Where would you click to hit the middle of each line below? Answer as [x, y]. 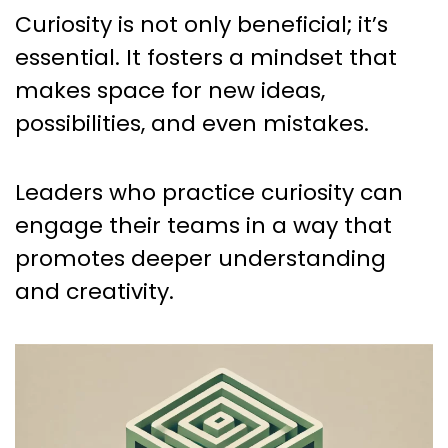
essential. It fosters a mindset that [206, 57]
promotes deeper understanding [200, 258]
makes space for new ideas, [170, 90]
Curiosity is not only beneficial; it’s [201, 24]
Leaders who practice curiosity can [209, 192]
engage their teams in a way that [203, 225]
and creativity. [94, 291]
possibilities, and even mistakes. [192, 123]
